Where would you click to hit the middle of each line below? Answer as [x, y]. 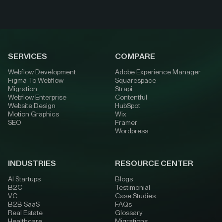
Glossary [129, 213]
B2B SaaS [24, 205]
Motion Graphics [33, 114]
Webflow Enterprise [37, 98]
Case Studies [135, 196]
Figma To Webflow [36, 81]
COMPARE [135, 56]
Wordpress [132, 131]
